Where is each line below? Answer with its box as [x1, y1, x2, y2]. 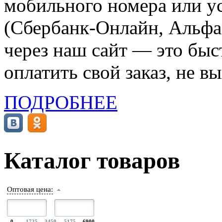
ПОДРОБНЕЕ [4, 91, 117, 113]
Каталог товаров [4, 148, 180, 174]
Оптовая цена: [7, 185, 53, 193]
